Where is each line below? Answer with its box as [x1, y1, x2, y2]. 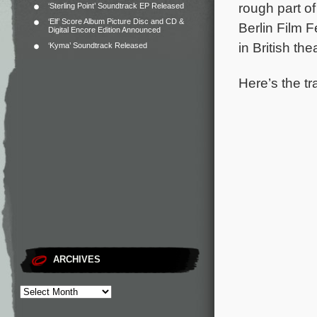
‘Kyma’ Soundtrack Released [48, 41, 147, 50]
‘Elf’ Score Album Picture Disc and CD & [48, 17, 184, 25]
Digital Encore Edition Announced [48, 25, 161, 34]
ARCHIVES [53, 254, 100, 265]
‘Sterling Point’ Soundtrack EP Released [48, 1, 184, 10]
